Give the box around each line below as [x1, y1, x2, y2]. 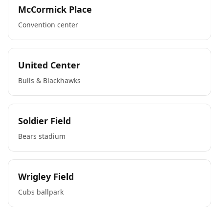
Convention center [18, 20, 78, 29]
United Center [18, 59, 80, 71]
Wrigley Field [18, 171, 74, 182]
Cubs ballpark [18, 187, 64, 197]
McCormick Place [18, 3, 92, 15]
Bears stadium [18, 131, 66, 141]
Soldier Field [18, 115, 71, 127]
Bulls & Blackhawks [18, 76, 81, 85]
